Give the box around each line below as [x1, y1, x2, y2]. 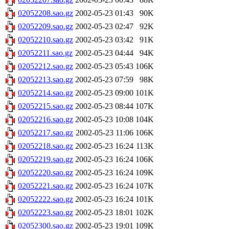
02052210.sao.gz [18, 35, 73, 44]
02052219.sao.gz [18, 155, 73, 164]
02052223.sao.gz [18, 208, 73, 217]
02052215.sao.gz [18, 102, 73, 111]
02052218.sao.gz [18, 142, 73, 151]
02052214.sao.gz [18, 88, 73, 98]
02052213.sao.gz [18, 75, 73, 84]
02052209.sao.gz [18, 22, 73, 31]
